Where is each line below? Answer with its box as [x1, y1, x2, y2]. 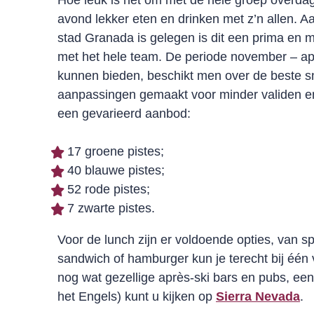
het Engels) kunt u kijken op [57, 289, 216, 303]
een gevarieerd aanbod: [57, 107, 191, 121]
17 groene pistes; [67, 144, 164, 158]
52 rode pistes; [67, 182, 150, 196]
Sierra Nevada [216, 289, 300, 303]
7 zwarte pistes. [67, 201, 155, 215]
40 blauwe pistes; [67, 163, 165, 177]
